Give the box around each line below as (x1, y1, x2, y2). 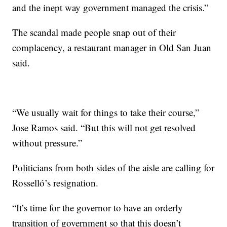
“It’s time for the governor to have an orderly (12, 201, 183, 214)
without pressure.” (12, 136, 83, 149)
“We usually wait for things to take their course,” (12, 106, 200, 119)
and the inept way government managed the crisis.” (12, 1, 209, 14)
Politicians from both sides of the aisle (12, 161, 160, 174)
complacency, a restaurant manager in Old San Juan (12, 41, 212, 54)
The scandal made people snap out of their (12, 26, 176, 39)
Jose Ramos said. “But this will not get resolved (12, 121, 196, 134)
